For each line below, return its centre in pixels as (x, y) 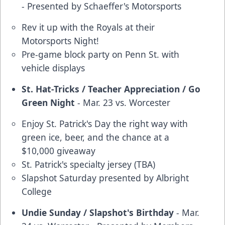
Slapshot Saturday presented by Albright (105, 178)
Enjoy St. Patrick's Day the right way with (105, 124)
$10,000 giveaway (59, 151)
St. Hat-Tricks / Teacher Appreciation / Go (111, 89)
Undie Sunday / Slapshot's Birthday (98, 213)
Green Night (48, 103)
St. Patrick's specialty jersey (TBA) (88, 164)
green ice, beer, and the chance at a (95, 137)
